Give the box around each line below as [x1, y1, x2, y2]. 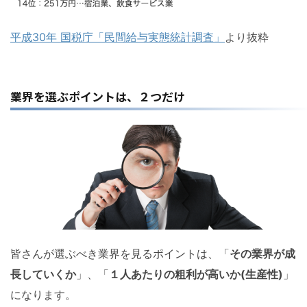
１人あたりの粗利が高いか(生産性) [109, 267, 283, 281]
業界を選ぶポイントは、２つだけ [10, 88, 185, 106]
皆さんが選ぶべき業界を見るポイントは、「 [10, 246, 230, 260]
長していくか [10, 267, 76, 281]
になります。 [10, 287, 76, 302]
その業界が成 [230, 246, 295, 260]
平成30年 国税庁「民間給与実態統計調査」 [10, 30, 225, 45]
